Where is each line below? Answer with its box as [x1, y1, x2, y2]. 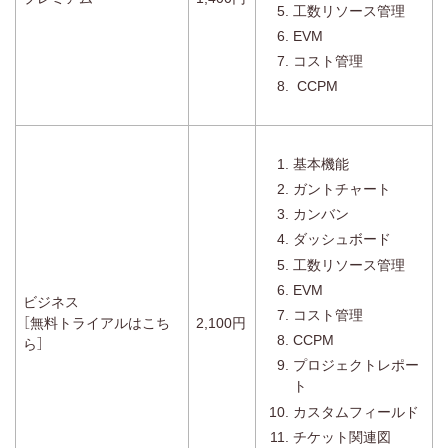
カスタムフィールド [293, 403, 419, 420]
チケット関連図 [293, 428, 391, 445]
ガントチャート [293, 181, 391, 197]
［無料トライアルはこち [23, 314, 170, 331]
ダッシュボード [293, 231, 391, 248]
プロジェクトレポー [293, 357, 419, 374]
